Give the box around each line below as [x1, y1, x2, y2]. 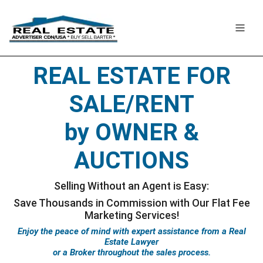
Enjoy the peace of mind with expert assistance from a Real [17, 226, 246, 237]
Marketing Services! [84, 209, 179, 221]
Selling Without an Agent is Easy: [54, 180, 209, 192]
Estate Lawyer [104, 237, 159, 247]
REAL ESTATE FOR [32, 62, 231, 90]
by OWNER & [64, 119, 199, 146]
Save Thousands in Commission [13, 197, 170, 209]
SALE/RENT [69, 90, 194, 118]
